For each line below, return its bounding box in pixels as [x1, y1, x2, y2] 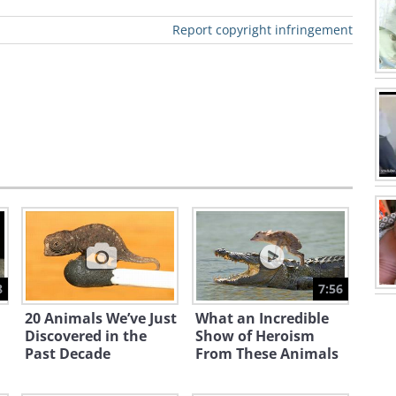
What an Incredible [194, 308, 329, 328]
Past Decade [25, 344, 110, 363]
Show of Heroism [194, 326, 315, 346]
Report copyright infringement [172, 21, 353, 38]
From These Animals [194, 344, 339, 363]
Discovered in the [25, 326, 147, 346]
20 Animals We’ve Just [25, 308, 177, 328]
